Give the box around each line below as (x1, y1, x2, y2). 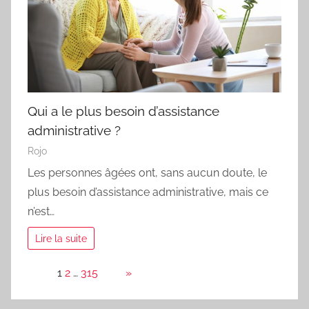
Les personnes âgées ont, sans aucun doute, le (28, 166, 267, 180)
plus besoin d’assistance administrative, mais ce (28, 186, 268, 199)
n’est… (28, 205, 54, 219)
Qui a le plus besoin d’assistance (28, 103, 219, 119)
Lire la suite (35, 232, 88, 245)
